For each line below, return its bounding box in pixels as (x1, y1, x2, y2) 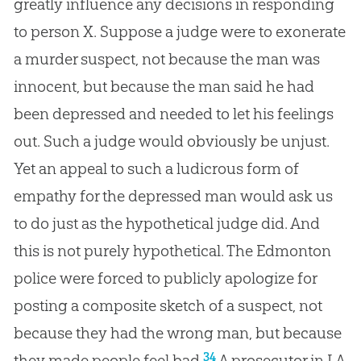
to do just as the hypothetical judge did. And (13, 213, 320, 233)
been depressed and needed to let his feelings (13, 103, 334, 123)
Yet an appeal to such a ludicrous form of (13, 158, 299, 178)
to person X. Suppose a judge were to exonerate (13, 21, 346, 41)
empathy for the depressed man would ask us (13, 185, 333, 205)
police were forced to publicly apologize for (13, 268, 317, 288)
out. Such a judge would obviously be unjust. (13, 131, 330, 151)
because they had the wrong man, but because (13, 322, 342, 342)
